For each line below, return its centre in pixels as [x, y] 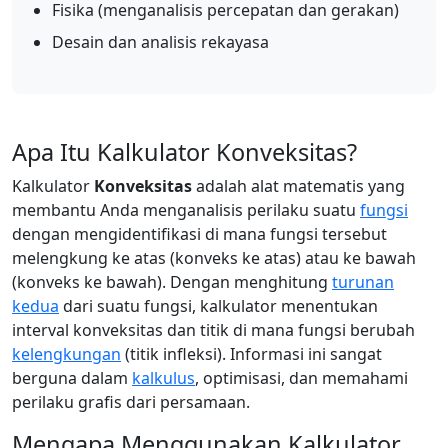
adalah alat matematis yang [298, 186]
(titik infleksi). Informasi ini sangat [251, 354]
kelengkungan [66, 354]
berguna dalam [72, 378]
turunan [363, 282]
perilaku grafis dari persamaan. [131, 402]
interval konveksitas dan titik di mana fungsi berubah [213, 330]
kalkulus [163, 378]
